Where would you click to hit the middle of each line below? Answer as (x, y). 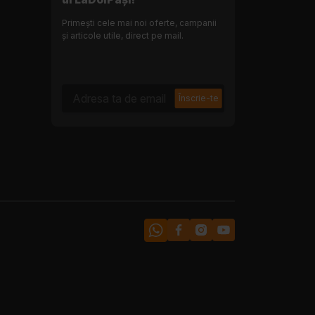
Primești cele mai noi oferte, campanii (139, 23)
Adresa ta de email (108, 91)
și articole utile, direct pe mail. (123, 36)
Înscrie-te (198, 98)
